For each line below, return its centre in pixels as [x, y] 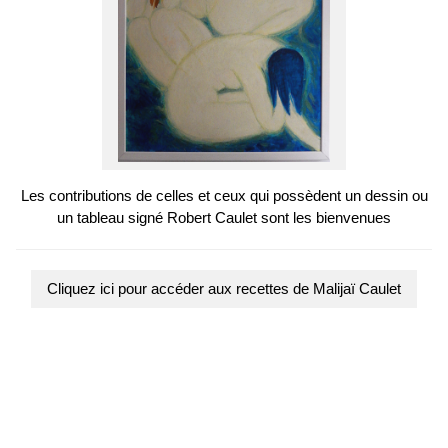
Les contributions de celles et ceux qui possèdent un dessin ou [224, 195]
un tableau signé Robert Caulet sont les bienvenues [224, 217]
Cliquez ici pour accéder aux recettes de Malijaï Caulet [224, 288]
